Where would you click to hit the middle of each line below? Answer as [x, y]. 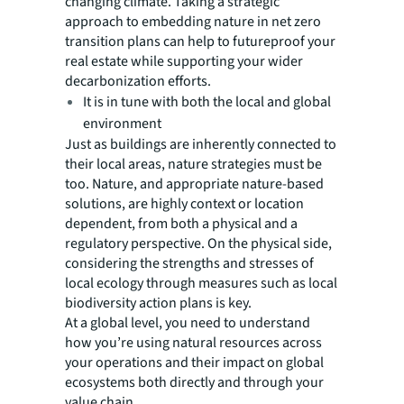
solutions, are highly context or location [184, 203]
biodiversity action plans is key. [158, 303]
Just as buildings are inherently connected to [201, 144]
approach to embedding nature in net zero [193, 21]
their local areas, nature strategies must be [193, 164]
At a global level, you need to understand [188, 322]
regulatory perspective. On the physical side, [198, 243]
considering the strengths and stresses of [189, 263]
